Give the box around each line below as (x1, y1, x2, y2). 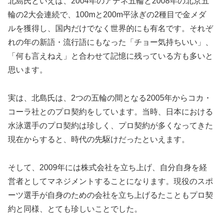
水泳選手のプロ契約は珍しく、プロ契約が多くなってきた (8, 121, 213, 130)
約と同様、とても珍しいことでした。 (8, 204, 142, 213)
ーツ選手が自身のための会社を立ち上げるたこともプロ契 (8, 190, 213, 199)
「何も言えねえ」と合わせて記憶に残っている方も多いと (8, 51, 213, 60)
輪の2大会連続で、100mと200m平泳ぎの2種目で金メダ (8, 10, 206, 19)
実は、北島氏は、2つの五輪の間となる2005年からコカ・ (8, 93, 212, 102)
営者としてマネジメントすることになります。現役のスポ (8, 177, 213, 185)
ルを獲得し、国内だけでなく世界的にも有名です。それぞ (8, 24, 213, 33)
